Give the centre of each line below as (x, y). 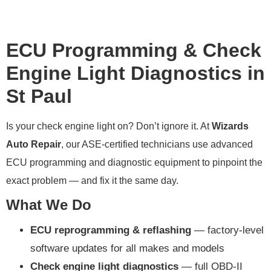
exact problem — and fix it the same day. (92, 180)
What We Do (49, 205)
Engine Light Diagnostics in (135, 73)
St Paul (39, 96)
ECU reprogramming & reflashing (111, 230)
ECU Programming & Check (134, 50)
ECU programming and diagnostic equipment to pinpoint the (134, 162)
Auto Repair (34, 144)
